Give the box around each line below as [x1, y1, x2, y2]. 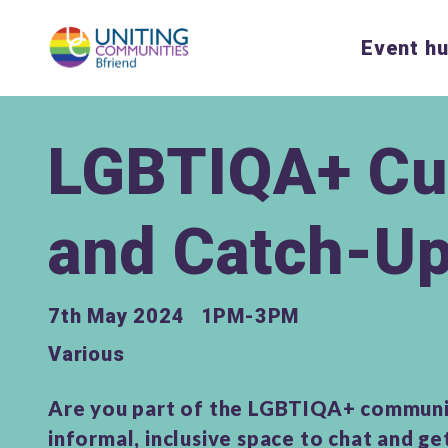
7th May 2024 [48, 304, 185, 328]
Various [48, 342, 125, 366]
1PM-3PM [200, 304, 300, 328]
